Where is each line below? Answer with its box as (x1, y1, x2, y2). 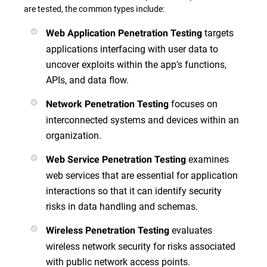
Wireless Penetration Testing (46, 225, 169, 237)
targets (204, 26, 234, 39)
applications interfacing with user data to (46, 42, 218, 55)
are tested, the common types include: (24, 3, 165, 15)
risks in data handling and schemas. (46, 200, 198, 213)
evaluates (169, 223, 212, 237)
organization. (46, 129, 101, 142)
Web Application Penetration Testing (46, 27, 204, 39)
